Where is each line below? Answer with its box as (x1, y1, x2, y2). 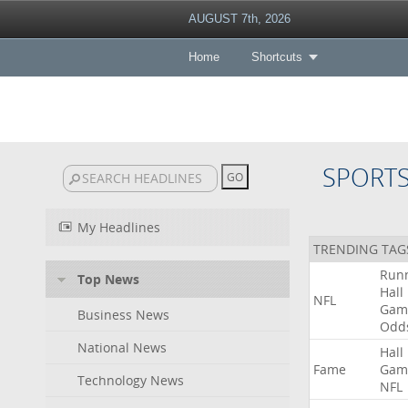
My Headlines (77, 219, 160, 236)
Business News (77, 306, 169, 323)
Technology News (77, 372, 184, 389)
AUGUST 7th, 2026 (188, 12, 291, 25)
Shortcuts (250, 50, 302, 64)
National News (77, 339, 167, 356)
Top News (77, 270, 139, 288)
